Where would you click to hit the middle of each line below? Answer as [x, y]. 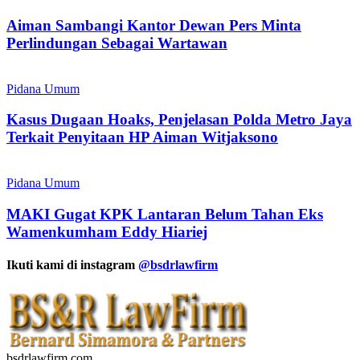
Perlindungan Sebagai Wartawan [117, 43]
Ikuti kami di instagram [72, 264]
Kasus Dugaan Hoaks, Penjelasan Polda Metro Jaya [179, 120]
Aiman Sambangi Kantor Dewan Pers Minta [154, 25]
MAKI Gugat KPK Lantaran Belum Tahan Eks [165, 214]
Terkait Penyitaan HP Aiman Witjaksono [142, 137]
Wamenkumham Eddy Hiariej [107, 231]
